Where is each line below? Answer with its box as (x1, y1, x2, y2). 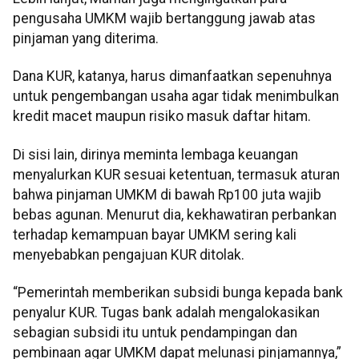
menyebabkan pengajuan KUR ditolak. (13, 246, 244, 263)
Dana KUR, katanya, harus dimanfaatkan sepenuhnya (13, 68, 332, 85)
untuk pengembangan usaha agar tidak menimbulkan (13, 88, 339, 105)
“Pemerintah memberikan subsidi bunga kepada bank (13, 284, 343, 301)
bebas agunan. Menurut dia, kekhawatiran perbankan (13, 206, 337, 223)
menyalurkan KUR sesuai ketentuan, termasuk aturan (13, 166, 340, 183)
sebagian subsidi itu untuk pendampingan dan (13, 325, 297, 341)
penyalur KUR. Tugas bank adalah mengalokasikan (13, 305, 320, 321)
